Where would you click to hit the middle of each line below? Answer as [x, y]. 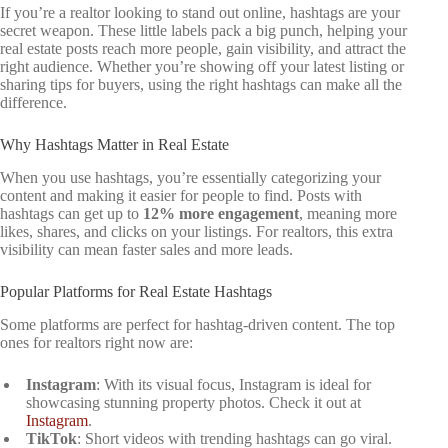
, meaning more [348, 213]
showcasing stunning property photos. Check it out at [193, 402]
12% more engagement [221, 213]
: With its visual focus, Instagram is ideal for [233, 384]
